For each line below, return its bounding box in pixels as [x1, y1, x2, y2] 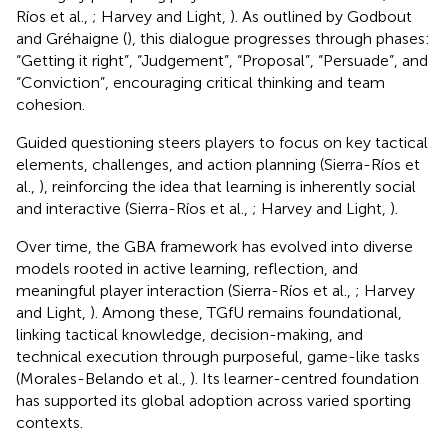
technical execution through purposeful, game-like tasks [16, 346, 420, 366]
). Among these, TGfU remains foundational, [90, 302, 402, 322]
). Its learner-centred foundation [190, 368, 419, 388]
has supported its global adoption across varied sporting [16, 390, 411, 410]
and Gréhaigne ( [16, 28, 127, 48]
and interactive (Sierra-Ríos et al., [16, 198, 252, 218]
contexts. [16, 412, 83, 432]
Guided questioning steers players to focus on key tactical [16, 132, 428, 152]
